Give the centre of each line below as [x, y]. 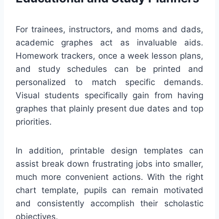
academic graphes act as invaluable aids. [109, 42]
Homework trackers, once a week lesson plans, [109, 55]
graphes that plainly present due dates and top [109, 108]
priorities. [34, 121]
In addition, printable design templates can [109, 150]
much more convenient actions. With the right [109, 177]
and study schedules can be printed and [109, 69]
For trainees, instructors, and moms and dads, [109, 29]
